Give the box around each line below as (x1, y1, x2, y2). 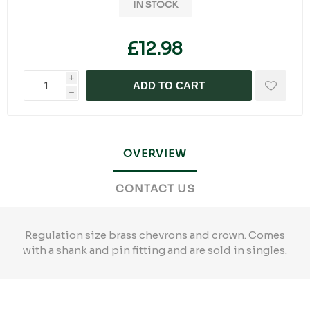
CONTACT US (115, 182, 195, 195)
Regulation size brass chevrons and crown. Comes (25, 228, 285, 241)
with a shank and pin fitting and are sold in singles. (23, 244, 287, 257)
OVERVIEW (123, 147, 187, 160)
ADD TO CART (133, 80, 205, 91)
